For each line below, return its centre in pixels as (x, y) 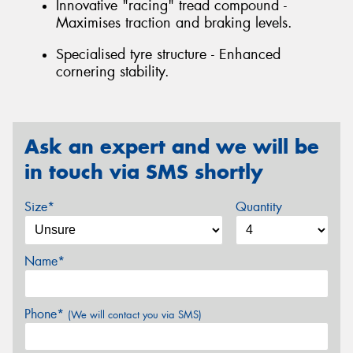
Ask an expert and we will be (172, 147)
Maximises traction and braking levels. (174, 23)
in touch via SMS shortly (144, 172)
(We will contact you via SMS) (135, 315)
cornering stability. (113, 71)
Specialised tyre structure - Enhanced (168, 54)
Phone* (46, 314)
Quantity (258, 207)
